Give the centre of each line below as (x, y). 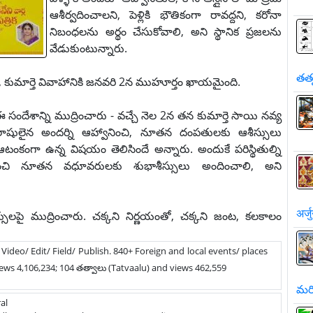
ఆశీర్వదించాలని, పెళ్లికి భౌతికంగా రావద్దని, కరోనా (166, 15)
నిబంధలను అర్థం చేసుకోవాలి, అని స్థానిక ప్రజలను (166, 31)
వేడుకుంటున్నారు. (88, 48)
